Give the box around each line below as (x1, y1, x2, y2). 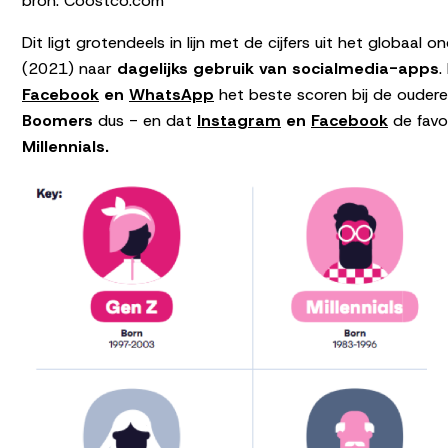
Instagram (197, 109, 281, 131)
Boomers (22, 109, 93, 131)
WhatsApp (129, 83, 214, 105)
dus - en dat (93, 109, 197, 131)
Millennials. (22, 135, 109, 157)
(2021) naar (22, 57, 117, 79)
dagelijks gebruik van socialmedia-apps (117, 57, 439, 79)
